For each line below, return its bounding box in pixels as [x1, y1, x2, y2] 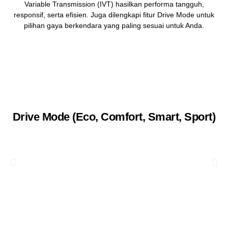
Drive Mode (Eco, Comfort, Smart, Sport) [12, 110, 216, 123]
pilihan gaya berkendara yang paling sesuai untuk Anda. [24, 21, 204, 30]
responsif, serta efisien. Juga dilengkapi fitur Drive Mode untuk [14, 11, 214, 19]
